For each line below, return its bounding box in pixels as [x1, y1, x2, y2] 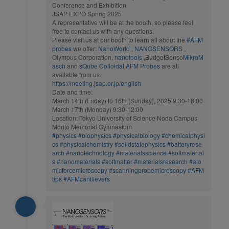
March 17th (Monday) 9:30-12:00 [52, 104, 143, 113]
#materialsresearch [134, 156, 188, 166]
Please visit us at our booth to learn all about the [52, 35, 187, 44]
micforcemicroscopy [52, 165, 107, 174]
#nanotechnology [66, 148, 114, 157]
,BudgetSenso [142, 52, 183, 61]
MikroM [183, 52, 203, 61]
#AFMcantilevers [63, 174, 110, 183]
